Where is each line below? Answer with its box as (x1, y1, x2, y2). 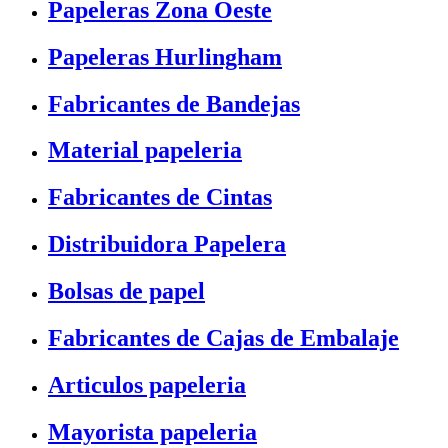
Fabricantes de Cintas (48, 184, 272, 211)
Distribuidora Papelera (48, 231, 286, 258)
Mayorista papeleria (48, 418, 257, 445)
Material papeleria (48, 137, 242, 164)
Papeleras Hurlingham (48, 43, 282, 70)
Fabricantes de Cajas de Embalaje (48, 325, 399, 352)
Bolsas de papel (48, 278, 205, 305)
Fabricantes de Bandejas (48, 90, 300, 117)
